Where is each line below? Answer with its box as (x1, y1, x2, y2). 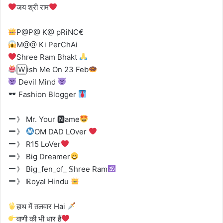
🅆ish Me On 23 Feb (16, 64, 89, 74)
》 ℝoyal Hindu (16, 176, 71, 186)
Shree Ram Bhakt (16, 52, 80, 62)
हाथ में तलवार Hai (16, 201, 68, 211)
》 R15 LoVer (16, 139, 61, 149)
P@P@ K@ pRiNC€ (16, 27, 84, 37)
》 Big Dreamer (16, 151, 71, 161)
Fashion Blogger (16, 89, 79, 99)
